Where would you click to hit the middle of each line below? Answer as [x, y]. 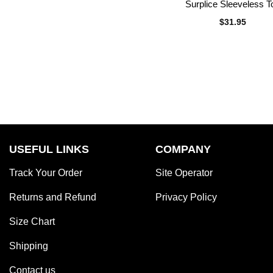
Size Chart [32, 221]
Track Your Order [46, 172]
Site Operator [184, 172]
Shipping [29, 246]
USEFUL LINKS [49, 150]
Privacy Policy [186, 197]
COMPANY [183, 150]
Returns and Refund [53, 197]
